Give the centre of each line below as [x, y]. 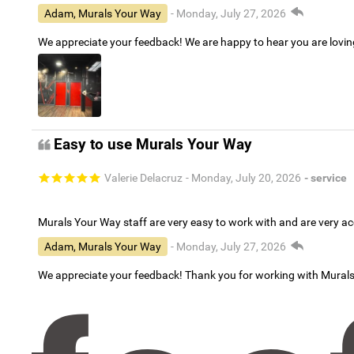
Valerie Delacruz [143, 178]
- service [326, 178]
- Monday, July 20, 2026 [243, 178]
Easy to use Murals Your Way [153, 144]
